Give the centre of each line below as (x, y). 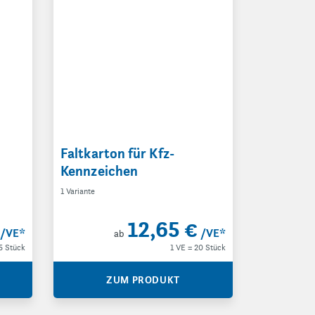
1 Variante (78, 191)
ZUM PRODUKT (143, 280)
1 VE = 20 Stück (198, 247)
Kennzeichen (99, 171)
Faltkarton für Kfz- (117, 153)
